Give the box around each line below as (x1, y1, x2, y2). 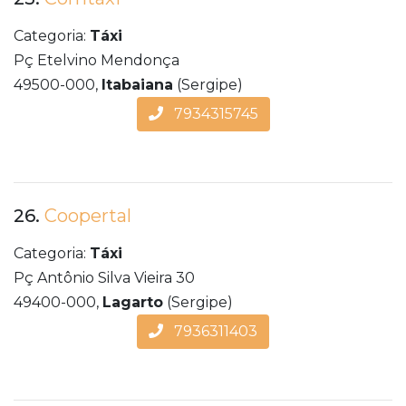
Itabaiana (101, 76, 173, 94)
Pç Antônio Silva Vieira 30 (14, 269, 195, 287)
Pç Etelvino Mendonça (14, 52, 179, 70)
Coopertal (44, 205, 131, 227)
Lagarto (102, 294, 163, 312)
